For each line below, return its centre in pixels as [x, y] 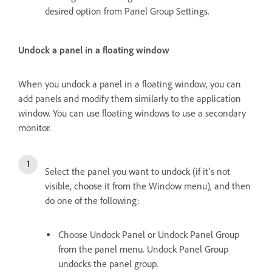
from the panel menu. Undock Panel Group [143, 250]
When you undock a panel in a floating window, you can [130, 84]
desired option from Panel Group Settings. [128, 12]
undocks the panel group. [108, 264]
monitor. [35, 128]
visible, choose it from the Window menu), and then [148, 186]
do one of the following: [92, 201]
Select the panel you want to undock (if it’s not [138, 172]
